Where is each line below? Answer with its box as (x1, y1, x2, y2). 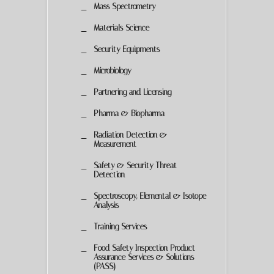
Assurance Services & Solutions (94, 252, 194, 262)
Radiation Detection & (94, 130, 167, 139)
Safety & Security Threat (94, 160, 177, 170)
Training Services (94, 221, 147, 231)
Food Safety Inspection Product (94, 243, 195, 253)
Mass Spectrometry (94, 1, 155, 11)
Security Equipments (94, 44, 160, 54)
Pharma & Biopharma (94, 108, 165, 118)
